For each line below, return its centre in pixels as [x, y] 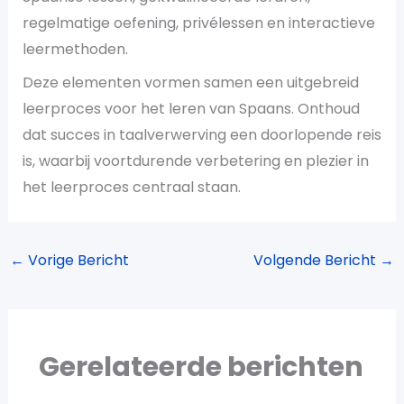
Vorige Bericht [76, 260]
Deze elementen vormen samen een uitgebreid [190, 82]
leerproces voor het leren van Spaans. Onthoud [191, 108]
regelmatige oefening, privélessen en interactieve [198, 23]
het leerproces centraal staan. [131, 187]
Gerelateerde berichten [201, 367]
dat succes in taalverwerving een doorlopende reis [202, 134]
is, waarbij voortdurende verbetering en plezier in [195, 161]
